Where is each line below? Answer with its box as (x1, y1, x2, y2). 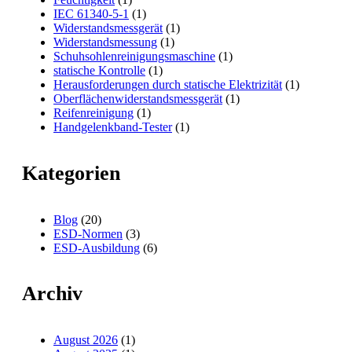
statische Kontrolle (53, 64, 145, 78)
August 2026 (53, 332, 118, 346)
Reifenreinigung (53, 106, 134, 120)
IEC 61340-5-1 (53, 7, 129, 21)
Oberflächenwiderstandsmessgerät (53, 92, 222, 106)
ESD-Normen (53, 226, 123, 240)
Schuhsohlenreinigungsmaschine (53, 49, 215, 64)
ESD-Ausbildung (53, 240, 140, 255)
